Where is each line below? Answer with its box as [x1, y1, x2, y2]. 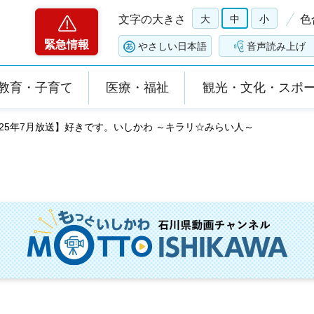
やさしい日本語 [138, 41, 207, 52]
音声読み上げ [247, 41, 306, 52]
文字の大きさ [118, 13, 186, 25]
